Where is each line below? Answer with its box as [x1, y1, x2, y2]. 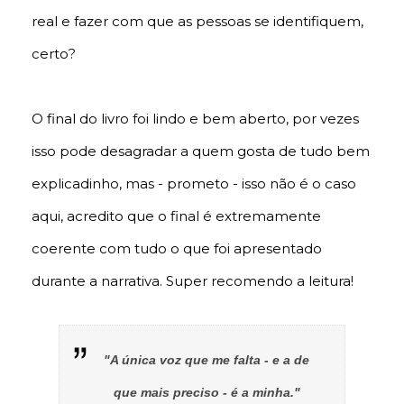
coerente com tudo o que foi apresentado [32, 240, 322, 258]
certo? [32, 45, 76, 63]
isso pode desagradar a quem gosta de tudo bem [32, 142, 370, 161]
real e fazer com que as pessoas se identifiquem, [32, 13, 363, 31]
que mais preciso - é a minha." [113, 385, 300, 400]
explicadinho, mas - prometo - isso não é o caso [32, 175, 356, 193]
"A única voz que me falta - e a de [104, 353, 309, 368]
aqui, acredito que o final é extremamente [32, 207, 321, 225]
